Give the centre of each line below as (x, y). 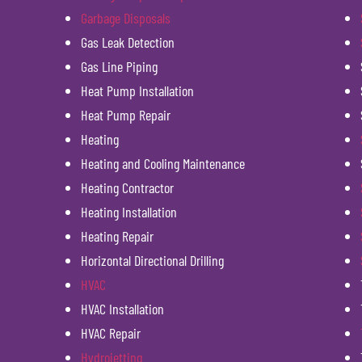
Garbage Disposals (126, 18)
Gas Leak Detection (128, 42)
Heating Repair (117, 236)
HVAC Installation (122, 309)
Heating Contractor (127, 188)
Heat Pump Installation (137, 91)
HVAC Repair (111, 333)
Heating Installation (129, 212)
